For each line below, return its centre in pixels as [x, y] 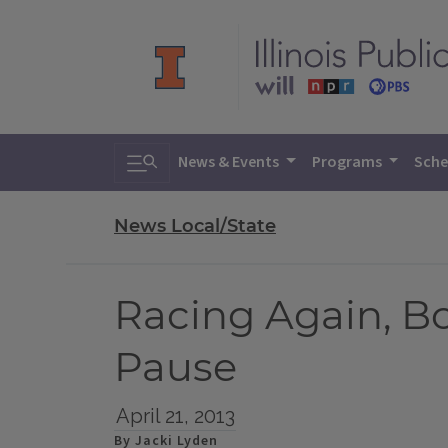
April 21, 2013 [175, 416]
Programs [348, 162]
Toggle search [185, 156]
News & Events [230, 162]
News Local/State [195, 226]
